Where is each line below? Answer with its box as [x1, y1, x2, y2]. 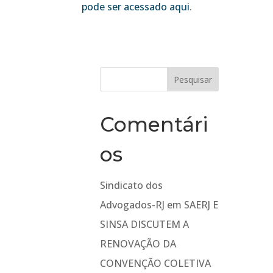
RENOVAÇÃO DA [100, 237, 177, 250]
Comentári [100, 112, 208, 136]
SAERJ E [184, 198, 219, 211]
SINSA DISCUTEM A [100, 218, 190, 231]
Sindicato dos [100, 179, 163, 192]
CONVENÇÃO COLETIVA [100, 257, 211, 270]
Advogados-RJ [100, 198, 165, 211]
